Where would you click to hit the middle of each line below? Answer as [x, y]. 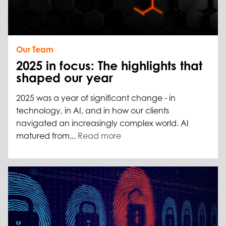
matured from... [47, 136]
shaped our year [65, 78]
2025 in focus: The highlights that [109, 66]
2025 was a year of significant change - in [96, 98]
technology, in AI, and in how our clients [93, 111]
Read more [99, 136]
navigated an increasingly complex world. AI [102, 123]
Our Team [35, 50]
